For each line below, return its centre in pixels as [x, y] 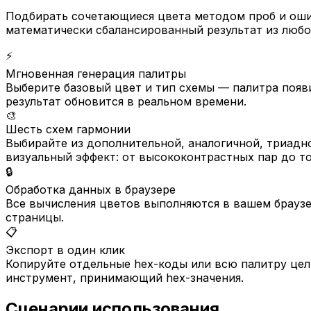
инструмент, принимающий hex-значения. [125, 278]
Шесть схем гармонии [68, 129]
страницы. [35, 218]
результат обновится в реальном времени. [126, 102]
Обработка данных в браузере [91, 190]
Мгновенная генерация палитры [96, 74]
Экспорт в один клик [65, 250]
